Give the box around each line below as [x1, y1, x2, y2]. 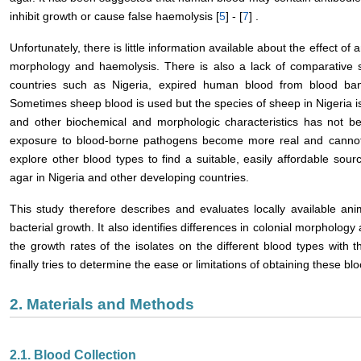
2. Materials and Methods [10, 296, 194, 313]
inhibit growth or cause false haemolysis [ [10, 10, 219, 23]
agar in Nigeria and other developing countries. [10, 171, 249, 184]
